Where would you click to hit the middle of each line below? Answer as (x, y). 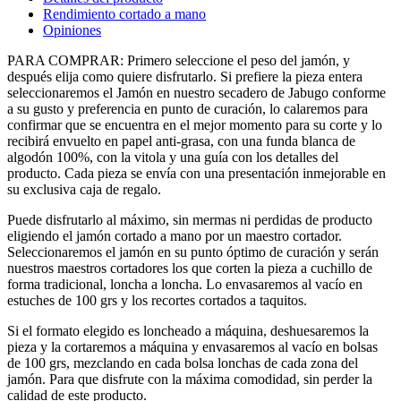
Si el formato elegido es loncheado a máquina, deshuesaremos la (188, 330)
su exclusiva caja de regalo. (84, 189)
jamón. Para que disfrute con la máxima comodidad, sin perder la (190, 379)
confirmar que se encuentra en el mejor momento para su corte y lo (195, 124)
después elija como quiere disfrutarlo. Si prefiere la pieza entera (185, 76)
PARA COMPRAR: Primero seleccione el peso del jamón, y (179, 60)
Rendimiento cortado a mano (124, 13)
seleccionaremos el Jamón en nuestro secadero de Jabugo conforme (196, 92)
